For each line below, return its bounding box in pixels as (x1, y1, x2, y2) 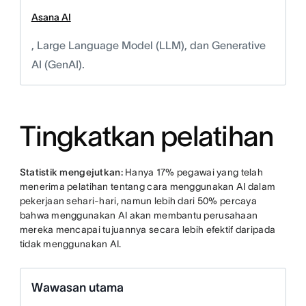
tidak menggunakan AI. (19, 238, 124, 250)
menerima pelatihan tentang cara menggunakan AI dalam (19, 181, 276, 193)
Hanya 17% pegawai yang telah (122, 167, 263, 178)
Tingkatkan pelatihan (19, 120, 279, 152)
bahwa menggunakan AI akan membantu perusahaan (19, 210, 258, 221)
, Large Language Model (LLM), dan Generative (31, 39, 266, 52)
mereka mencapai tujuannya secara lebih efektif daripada (19, 224, 276, 236)
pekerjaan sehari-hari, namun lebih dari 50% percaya (19, 195, 257, 207)
